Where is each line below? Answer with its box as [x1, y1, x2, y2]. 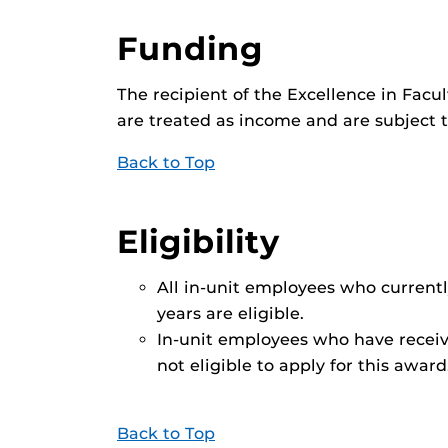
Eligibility [117, 222, 280, 261]
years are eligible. [157, 304, 304, 323]
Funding [117, 29, 263, 68]
